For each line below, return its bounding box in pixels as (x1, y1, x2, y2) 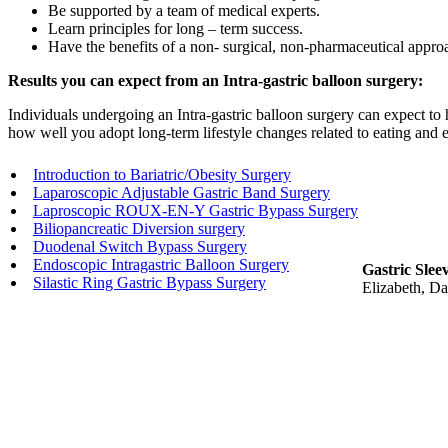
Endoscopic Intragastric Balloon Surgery (33, 255, 289, 273)
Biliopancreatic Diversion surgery (33, 219, 245, 237)
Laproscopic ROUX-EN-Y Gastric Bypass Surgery (33, 201, 358, 219)
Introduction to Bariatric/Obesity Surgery (33, 165, 291, 183)
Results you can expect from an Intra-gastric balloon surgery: (8, 71, 423, 89)
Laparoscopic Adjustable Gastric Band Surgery (33, 183, 330, 201)
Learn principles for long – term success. (48, 19, 303, 37)
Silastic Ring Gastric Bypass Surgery (33, 273, 266, 291)
